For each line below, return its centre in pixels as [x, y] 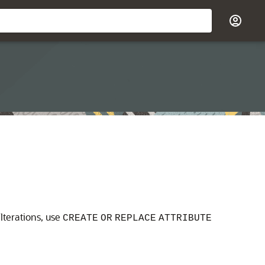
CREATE [80, 218]
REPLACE [135, 218]
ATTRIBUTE [185, 218]
